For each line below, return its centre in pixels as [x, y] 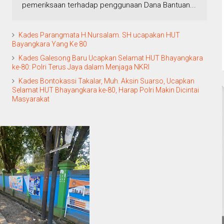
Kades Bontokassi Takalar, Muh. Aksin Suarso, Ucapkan [106, 81]
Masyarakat [31, 99]
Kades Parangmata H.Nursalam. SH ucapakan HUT [99, 35]
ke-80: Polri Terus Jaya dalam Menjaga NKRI [81, 67]
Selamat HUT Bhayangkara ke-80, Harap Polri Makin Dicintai [105, 90]
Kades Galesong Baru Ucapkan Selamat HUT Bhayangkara [111, 58]
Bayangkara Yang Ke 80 [49, 44]
